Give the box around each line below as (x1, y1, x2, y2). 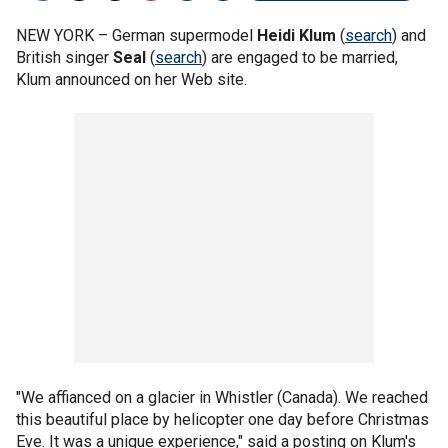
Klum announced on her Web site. (16, 70, 247, 89)
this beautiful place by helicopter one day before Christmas (16, 410, 429, 429)
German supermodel (112, 26, 257, 45)
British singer (16, 48, 113, 67)
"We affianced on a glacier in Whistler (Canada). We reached (16, 388, 428, 407)
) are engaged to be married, (202, 48, 398, 67)
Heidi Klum (257, 26, 336, 45)
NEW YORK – (16, 26, 112, 45)
